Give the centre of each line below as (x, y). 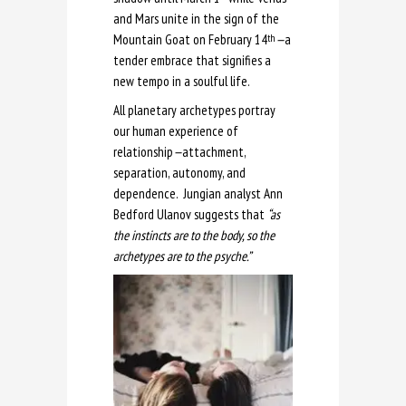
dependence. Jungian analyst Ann (198, 193)
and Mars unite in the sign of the (196, 18)
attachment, (214, 151)
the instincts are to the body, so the (194, 235)
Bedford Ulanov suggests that (190, 214)
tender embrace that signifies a (192, 60)
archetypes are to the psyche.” (182, 256)
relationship (143, 151)
